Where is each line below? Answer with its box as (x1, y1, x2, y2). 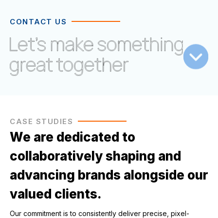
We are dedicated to (10, 129, 135, 145)
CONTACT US (10, 17, 67, 27)
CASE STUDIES (10, 117, 73, 127)
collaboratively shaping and (10, 148, 181, 164)
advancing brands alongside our (10, 167, 208, 183)
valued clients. (10, 186, 102, 202)
